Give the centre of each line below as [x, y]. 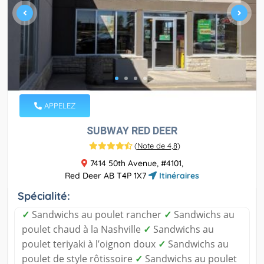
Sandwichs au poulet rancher [97, 215]
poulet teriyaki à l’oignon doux [90, 244]
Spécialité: [44, 196]
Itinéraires [178, 176]
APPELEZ [59, 106]
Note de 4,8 [157, 146]
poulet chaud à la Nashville [82, 230]
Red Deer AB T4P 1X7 [107, 176]
